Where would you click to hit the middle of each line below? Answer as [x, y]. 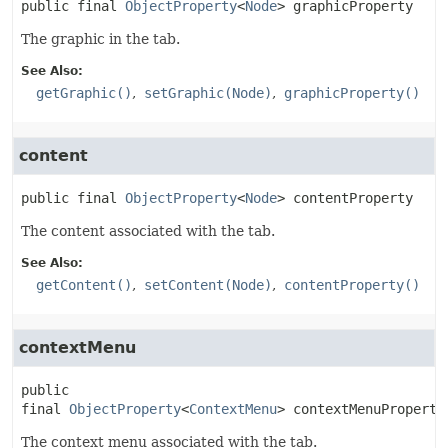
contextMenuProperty [369, 409]
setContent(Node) [208, 285]
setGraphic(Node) [208, 93]
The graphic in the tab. [100, 39]
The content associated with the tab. [148, 231]
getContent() [84, 285]
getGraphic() [84, 93]
